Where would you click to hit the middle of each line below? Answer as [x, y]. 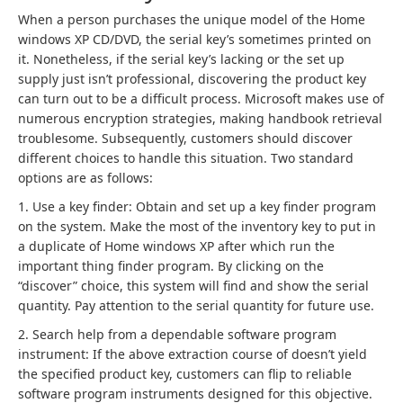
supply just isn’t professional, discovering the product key [192, 79]
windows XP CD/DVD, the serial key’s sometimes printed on [195, 39]
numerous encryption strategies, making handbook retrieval [200, 118]
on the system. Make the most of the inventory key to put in [197, 226]
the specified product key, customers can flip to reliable [185, 374]
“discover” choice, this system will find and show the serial [193, 286]
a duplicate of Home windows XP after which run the [176, 246]
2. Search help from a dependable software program [177, 334]
